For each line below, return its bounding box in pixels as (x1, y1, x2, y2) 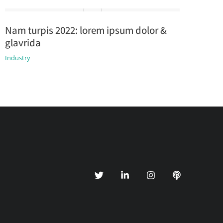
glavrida (4, 36, 41, 49)
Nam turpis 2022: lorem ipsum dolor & (4, 23, 167, 37)
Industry (4, 53, 30, 62)
